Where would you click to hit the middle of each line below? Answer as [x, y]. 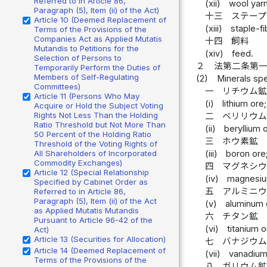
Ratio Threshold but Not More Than [100, 124]
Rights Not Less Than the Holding [96, 115]
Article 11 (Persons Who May [87, 96]
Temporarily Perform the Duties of [97, 67]
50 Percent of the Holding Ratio [93, 134]
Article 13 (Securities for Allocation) [100, 239]
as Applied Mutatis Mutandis [86, 210]
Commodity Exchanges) [78, 162]
